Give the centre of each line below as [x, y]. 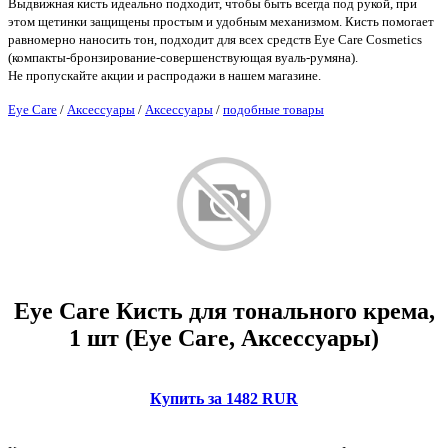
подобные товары [273, 109]
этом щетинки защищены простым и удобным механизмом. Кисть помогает [221, 21]
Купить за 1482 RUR [224, 398]
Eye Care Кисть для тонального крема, [224, 310]
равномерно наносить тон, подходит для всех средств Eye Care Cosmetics [215, 39]
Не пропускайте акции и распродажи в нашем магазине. [164, 75]
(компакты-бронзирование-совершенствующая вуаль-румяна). [183, 57]
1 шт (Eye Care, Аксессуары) [224, 337]
